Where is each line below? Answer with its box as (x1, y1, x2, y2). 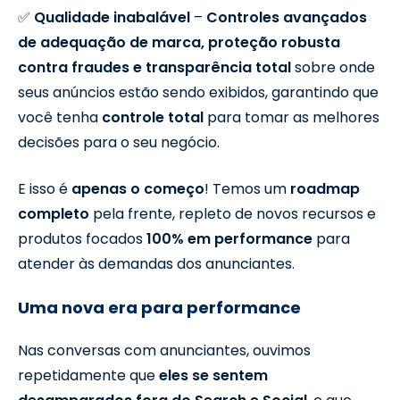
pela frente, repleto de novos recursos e (89, 203, 376, 224)
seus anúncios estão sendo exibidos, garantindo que (18, 81, 379, 103)
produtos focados (18, 228, 146, 249)
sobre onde (291, 56, 375, 78)
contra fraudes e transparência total (18, 56, 291, 78)
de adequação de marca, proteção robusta (18, 31, 340, 53)
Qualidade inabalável (34, 6, 190, 28)
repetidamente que (18, 364, 159, 386)
